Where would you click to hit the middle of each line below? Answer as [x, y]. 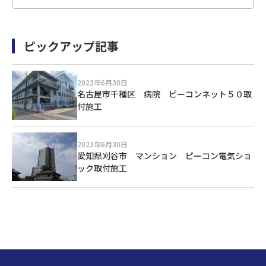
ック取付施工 [102, 168]
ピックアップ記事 [71, 46]
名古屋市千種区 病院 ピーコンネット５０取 [164, 94]
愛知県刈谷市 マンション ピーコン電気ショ [164, 155]
